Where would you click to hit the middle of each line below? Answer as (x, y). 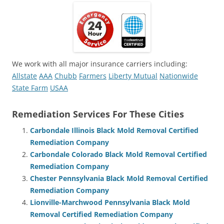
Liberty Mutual (133, 75)
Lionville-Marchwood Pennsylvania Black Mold (110, 202)
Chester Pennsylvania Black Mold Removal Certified (119, 178)
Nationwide (179, 75)
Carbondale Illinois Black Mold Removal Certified (114, 130)
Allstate (24, 75)
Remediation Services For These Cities (98, 114)
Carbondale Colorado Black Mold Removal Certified (118, 154)
